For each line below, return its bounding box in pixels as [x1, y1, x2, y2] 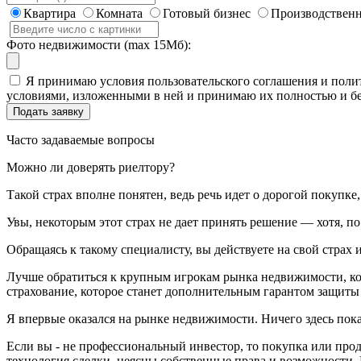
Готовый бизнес [163, 6, 251, 20]
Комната [96, 6, 143, 20]
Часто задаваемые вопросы [6, 132, 155, 147]
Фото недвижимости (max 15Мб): [6, 37, 191, 52]
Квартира [23, 6, 76, 20]
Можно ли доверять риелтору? [6, 160, 175, 174]
